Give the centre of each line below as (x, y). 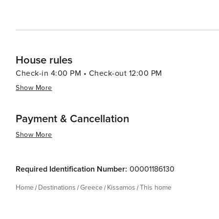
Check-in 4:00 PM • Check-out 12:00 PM (89, 73)
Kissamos (121, 187)
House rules (44, 60)
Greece (91, 187)
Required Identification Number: (71, 169)
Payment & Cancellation (72, 119)
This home (156, 187)
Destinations (57, 187)
